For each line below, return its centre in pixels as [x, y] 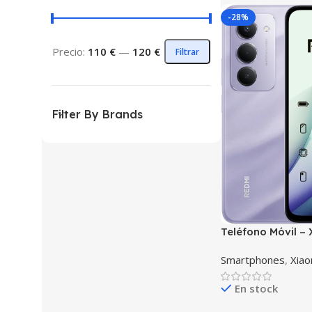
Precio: [70, 52]
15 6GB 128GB [256, 247]
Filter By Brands [97, 114]
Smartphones [252, 260]
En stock [256, 289]
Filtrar [187, 52]
